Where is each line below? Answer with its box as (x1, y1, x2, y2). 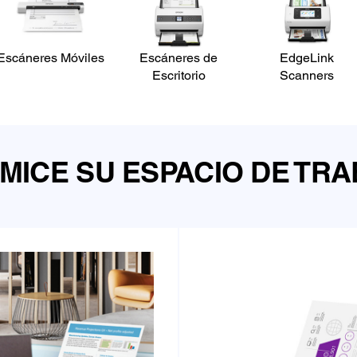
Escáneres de (139, 49, 218, 65)
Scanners (280, 67, 334, 83)
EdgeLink (280, 49, 334, 65)
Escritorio (151, 67, 206, 83)
